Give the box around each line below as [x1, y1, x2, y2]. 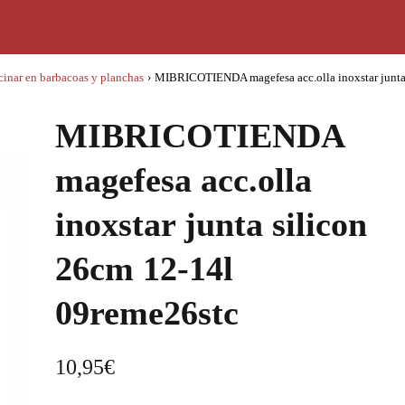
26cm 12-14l [55, 250, 233, 287]
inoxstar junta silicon [55, 205, 367, 243]
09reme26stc [55, 294, 239, 332]
